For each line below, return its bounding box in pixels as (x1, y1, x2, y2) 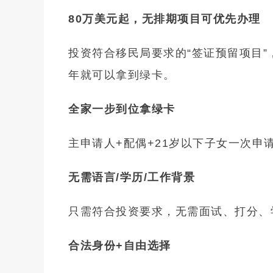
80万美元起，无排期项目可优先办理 (68, 12, 261, 25)
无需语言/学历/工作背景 (68, 171, 195, 183)
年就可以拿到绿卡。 (68, 68, 175, 81)
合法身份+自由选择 (68, 239, 171, 252)
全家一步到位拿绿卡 (68, 102, 175, 115)
